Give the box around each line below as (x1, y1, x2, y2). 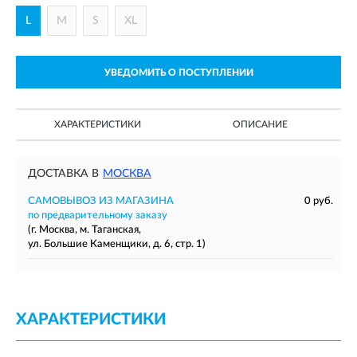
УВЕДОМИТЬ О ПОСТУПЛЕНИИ (104, 68, 253, 77)
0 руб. (304, 196, 333, 206)
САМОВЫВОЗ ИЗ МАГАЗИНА (28, 196, 174, 206)
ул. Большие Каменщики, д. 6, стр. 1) (28, 239, 206, 249)
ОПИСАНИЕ (232, 120, 288, 129)
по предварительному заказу (28, 210, 167, 221)
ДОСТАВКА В (28, 168, 99, 179)
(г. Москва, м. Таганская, (28, 225, 141, 235)
